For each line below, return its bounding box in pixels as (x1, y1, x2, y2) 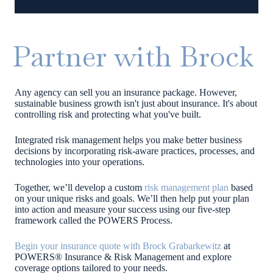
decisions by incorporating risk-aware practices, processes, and (15, 145, 255, 156)
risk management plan (142, 182, 229, 193)
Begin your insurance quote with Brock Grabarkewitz (15, 240, 221, 251)
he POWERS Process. (87, 214, 175, 225)
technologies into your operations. (15, 156, 144, 167)
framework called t (15, 214, 87, 225)
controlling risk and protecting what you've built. (15, 108, 201, 119)
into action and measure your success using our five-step (15, 204, 230, 214)
